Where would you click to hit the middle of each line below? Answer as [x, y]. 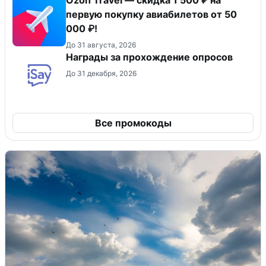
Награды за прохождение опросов [149, 57]
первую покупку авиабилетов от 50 [151, 14]
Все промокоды [133, 123]
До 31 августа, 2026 [101, 45]
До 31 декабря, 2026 [101, 73]
